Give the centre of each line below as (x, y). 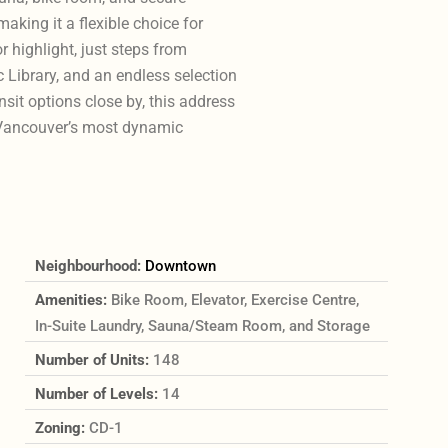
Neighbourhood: (89, 265)
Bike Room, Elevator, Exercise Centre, (234, 299)
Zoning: (61, 427)
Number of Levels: (98, 393)
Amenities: (72, 299)
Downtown (180, 265)
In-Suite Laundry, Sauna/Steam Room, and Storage (202, 325)
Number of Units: (93, 359)
